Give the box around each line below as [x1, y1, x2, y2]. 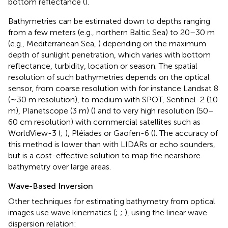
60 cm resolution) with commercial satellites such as [8, 117, 201, 127]
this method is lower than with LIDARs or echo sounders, [8, 139, 215, 149]
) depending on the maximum [98, 38, 206, 48]
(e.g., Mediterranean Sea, [8, 38, 98, 48]
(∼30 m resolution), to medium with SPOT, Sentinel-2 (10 [8, 94, 218, 104]
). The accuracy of [153, 128, 218, 138]
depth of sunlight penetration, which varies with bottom [8, 49, 211, 60]
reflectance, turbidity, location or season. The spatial [8, 61, 197, 71]
